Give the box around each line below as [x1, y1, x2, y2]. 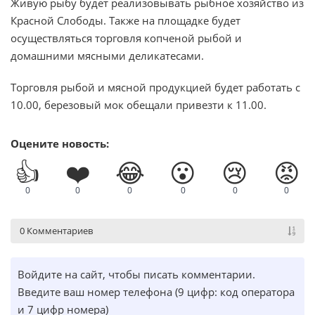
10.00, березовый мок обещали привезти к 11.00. [11, 98, 266, 112]
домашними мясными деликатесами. [11, 49, 204, 63]
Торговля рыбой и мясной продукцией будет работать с [11, 80, 300, 95]
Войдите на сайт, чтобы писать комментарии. [18, 267, 255, 282]
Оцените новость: [11, 136, 109, 151]
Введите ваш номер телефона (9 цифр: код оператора [18, 285, 295, 300]
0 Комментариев [20, 224, 93, 238]
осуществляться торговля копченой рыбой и [11, 31, 242, 46]
